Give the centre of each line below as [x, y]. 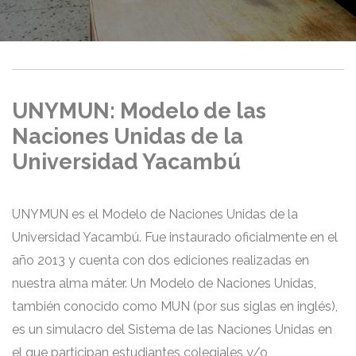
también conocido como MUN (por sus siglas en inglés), [175, 306]
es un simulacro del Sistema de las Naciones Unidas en [172, 329]
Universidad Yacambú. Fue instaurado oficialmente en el [175, 237]
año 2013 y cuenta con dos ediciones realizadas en [161, 260]
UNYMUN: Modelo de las [139, 111]
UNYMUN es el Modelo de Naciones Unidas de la [155, 214]
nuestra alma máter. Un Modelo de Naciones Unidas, [164, 283]
